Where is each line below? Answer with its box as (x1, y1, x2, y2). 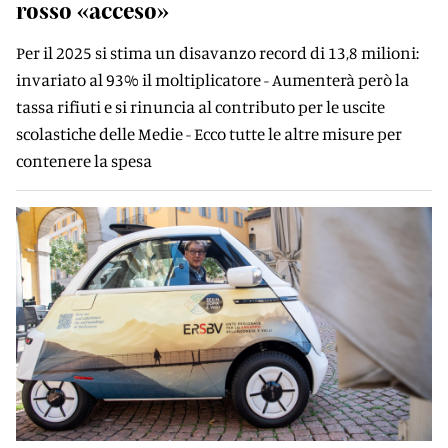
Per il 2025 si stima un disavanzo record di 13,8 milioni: (16, 42, 419, 63)
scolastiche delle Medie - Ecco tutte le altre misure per (16, 123, 402, 144)
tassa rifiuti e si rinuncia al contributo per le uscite (16, 96, 385, 117)
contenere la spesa (16, 150, 152, 171)
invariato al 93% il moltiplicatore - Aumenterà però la (16, 69, 409, 90)
